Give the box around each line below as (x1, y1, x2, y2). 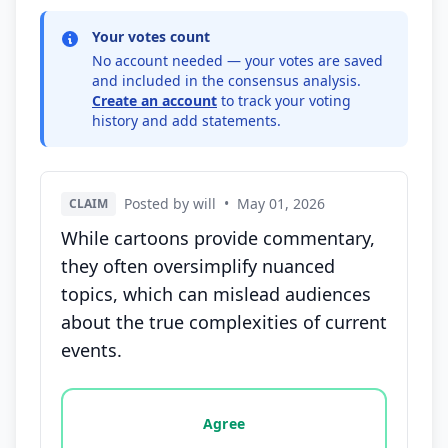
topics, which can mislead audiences (61, 282, 371, 306)
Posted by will (124, 194, 216, 213)
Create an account (92, 91, 217, 110)
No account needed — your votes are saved (92, 51, 383, 70)
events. (61, 338, 122, 362)
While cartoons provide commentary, (61, 226, 375, 250)
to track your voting (217, 91, 351, 110)
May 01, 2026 (237, 194, 325, 213)
